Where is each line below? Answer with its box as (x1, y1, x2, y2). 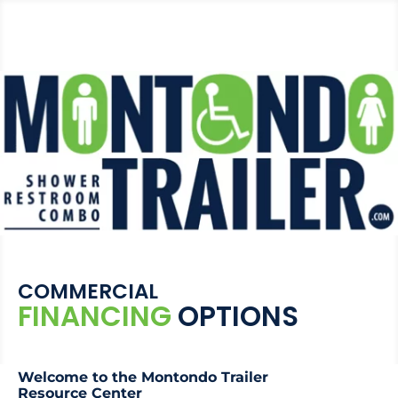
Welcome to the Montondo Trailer (18, 369, 268, 386)
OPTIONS (178, 296, 298, 336)
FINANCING (18, 296, 178, 336)
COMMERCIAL (18, 276, 163, 306)
